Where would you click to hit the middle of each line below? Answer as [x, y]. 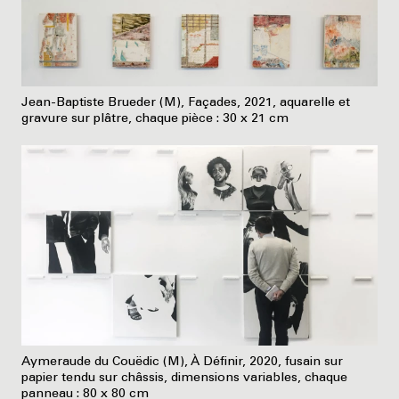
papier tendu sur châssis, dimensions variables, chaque [184, 379]
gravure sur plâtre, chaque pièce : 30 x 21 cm [155, 120]
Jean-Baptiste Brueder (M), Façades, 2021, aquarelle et [186, 104]
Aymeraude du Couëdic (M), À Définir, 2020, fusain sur [182, 363]
